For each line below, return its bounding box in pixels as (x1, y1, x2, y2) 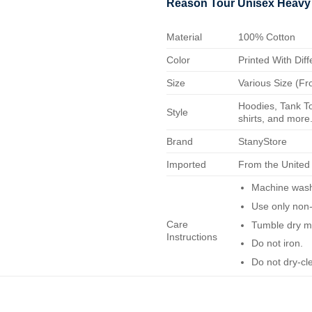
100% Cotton (238, 31, 296, 43)
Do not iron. (251, 237, 303, 249)
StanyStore (238, 136, 288, 148)
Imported (166, 159, 206, 171)
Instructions (166, 231, 217, 243)
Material (166, 31, 202, 43)
